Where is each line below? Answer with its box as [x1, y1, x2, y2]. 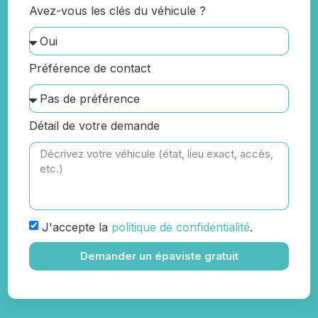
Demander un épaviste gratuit [79, 249, 238, 263]
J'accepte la [42, 219, 111, 234]
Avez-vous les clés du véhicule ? [29, 3, 206, 18]
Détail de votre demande [29, 118, 160, 133]
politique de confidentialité [111, 219, 250, 234]
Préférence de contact [29, 60, 150, 75]
